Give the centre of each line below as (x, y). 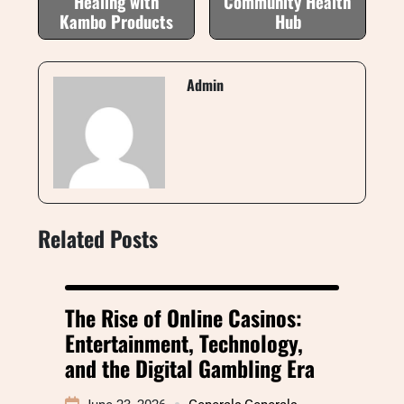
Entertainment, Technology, (184, 342)
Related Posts (98, 238)
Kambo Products (116, 21)
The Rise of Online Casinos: (184, 317)
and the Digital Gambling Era (190, 367)
